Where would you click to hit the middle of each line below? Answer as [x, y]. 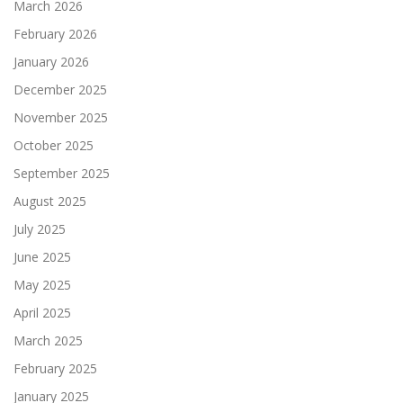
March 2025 [48, 340]
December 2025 [60, 89]
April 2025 [42, 312]
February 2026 [55, 33]
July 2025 [40, 228]
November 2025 [61, 117]
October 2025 [54, 145]
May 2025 [42, 284]
